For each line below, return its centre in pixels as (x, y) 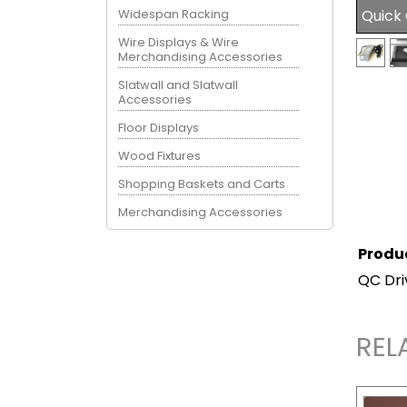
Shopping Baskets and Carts (202, 184)
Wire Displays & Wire (179, 42)
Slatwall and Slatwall (179, 84)
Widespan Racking (174, 14)
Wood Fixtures (160, 155)
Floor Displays (159, 127)
